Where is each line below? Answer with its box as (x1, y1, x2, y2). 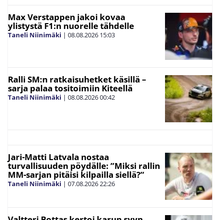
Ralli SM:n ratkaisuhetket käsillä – (8, 73, 146, 85)
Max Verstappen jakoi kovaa (8, 11, 125, 23)
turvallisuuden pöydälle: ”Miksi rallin (8, 160, 160, 171)
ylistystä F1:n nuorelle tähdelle (8, 20, 134, 31)
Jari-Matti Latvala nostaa (8, 151, 109, 163)
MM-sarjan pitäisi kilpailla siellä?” (8, 168, 144, 180)
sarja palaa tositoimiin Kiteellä (8, 82, 133, 94)
